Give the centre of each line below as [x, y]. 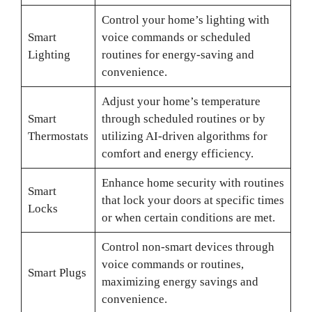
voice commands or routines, [172, 264]
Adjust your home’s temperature [181, 101]
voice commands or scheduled [176, 37]
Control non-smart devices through [188, 247]
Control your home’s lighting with [185, 20]
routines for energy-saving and [178, 55]
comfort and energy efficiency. [177, 154]
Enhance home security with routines [193, 183]
